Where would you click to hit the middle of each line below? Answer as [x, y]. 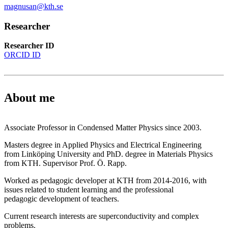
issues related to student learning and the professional [89, 190]
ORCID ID [22, 55]
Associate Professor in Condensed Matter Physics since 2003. [103, 128]
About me [30, 98]
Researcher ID [29, 46]
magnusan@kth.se [34, 6]
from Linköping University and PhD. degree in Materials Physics [108, 154]
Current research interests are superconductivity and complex [102, 216]
